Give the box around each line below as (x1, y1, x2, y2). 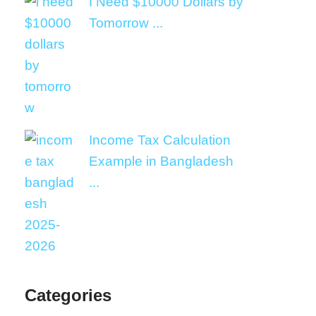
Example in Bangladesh (89, 154, 233, 169)
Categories (25, 286, 111, 305)
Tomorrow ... (89, 16, 163, 30)
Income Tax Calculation (89, 133, 231, 147)
